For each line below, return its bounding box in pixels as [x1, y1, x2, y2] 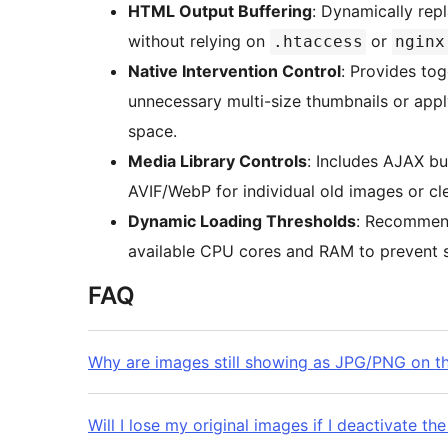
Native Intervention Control [128, 61, 341, 82]
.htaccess [273, 32, 363, 52]
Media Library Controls [128, 151, 307, 172]
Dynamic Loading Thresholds [128, 211, 356, 232]
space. [128, 121, 177, 142]
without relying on [128, 31, 270, 52]
